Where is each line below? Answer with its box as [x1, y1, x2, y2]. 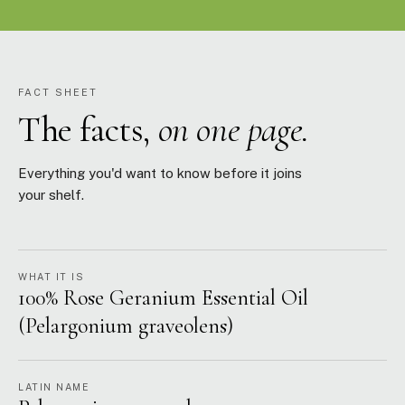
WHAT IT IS [18, 271, 84, 282]
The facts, [18, 108, 158, 151]
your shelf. [18, 187, 84, 202]
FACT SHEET [18, 87, 98, 98]
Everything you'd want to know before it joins [18, 165, 302, 181]
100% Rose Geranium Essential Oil [18, 285, 308, 311]
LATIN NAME [18, 381, 89, 392]
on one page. [157, 108, 309, 151]
